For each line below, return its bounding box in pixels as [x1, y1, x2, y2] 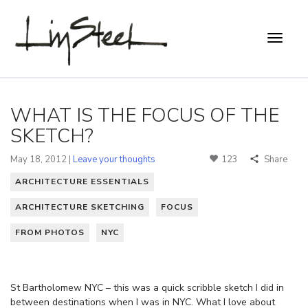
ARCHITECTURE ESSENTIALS [15, 175, 149, 187]
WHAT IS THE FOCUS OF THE [10, 102, 279, 129]
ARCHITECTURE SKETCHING [15, 201, 144, 212]
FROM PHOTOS [15, 226, 85, 238]
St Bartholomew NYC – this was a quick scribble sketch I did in [10, 280, 284, 294]
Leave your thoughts [73, 153, 155, 166]
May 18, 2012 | [10, 153, 73, 166]
